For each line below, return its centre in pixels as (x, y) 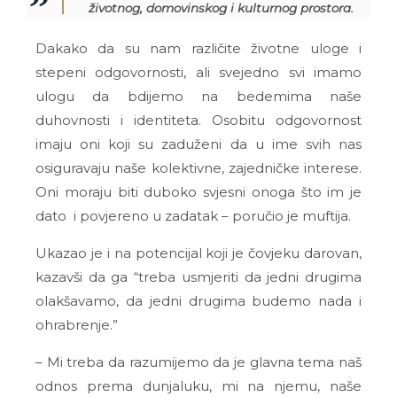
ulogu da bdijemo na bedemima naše (198, 97)
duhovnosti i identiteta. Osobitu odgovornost (198, 121)
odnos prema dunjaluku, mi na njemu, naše (198, 386)
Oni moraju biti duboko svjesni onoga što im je (198, 192)
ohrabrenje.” (77, 325)
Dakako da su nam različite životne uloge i (198, 49)
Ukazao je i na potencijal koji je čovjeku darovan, (198, 253)
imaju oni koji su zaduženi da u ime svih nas (198, 144)
